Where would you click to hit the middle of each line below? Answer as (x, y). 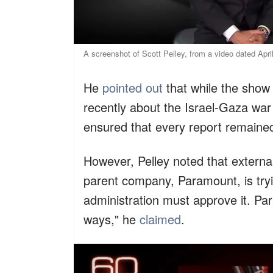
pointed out (133, 87)
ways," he (112, 219)
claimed (160, 219)
